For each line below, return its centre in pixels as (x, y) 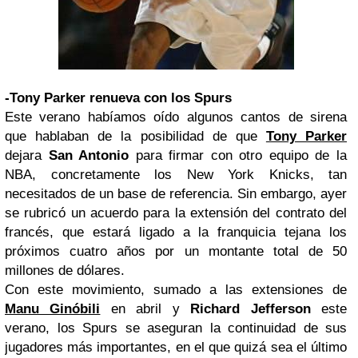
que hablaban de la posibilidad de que (135, 136)
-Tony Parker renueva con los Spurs (118, 98)
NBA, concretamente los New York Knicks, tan (176, 175)
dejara (27, 155)
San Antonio (89, 155)
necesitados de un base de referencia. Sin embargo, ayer (176, 194)
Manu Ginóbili (53, 309)
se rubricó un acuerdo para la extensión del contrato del (176, 213)
